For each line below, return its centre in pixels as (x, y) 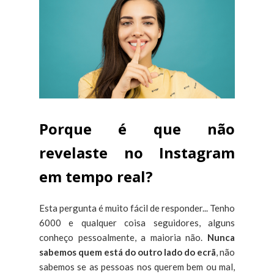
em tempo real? (96, 177)
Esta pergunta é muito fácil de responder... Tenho (137, 208)
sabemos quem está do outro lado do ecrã (128, 252)
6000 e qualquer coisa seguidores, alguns (137, 223)
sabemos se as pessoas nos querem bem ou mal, (137, 267)
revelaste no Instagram (137, 153)
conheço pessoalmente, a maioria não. (123, 238)
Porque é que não (137, 129)
